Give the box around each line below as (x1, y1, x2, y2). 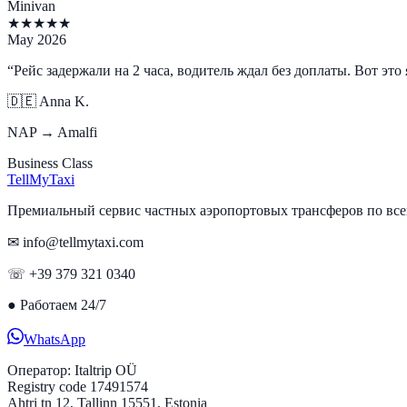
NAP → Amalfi (7, 124, 97, 140)
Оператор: (7, 362, 71, 378)
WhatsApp (24, 331, 85, 347)
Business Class (7, 154, 93, 171)
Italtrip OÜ (71, 362, 137, 378)
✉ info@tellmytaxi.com (7, 233, 144, 250)
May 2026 (7, 31, 66, 47)
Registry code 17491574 (7, 378, 148, 394)
